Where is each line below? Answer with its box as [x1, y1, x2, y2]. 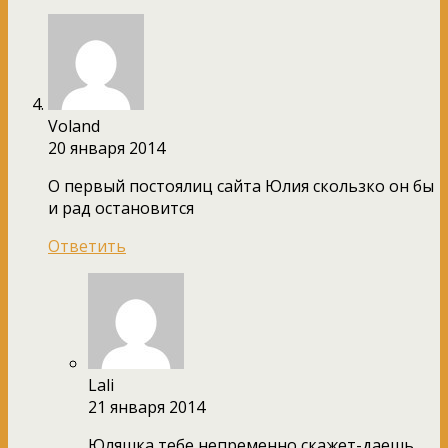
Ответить [48, 234, 126, 257]
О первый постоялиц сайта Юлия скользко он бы [48, 174, 434, 197]
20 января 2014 [48, 136, 165, 159]
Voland [48, 114, 100, 137]
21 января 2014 [88, 395, 205, 418]
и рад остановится [48, 196, 194, 219]
